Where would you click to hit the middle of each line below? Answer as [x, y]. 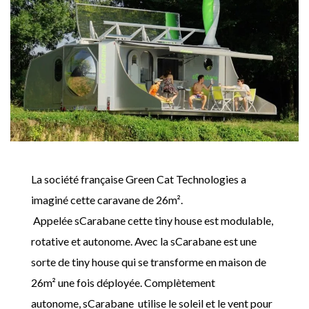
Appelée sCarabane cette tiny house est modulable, [152, 221]
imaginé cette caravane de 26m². [107, 200]
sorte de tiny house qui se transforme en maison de [149, 262]
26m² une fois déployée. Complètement [123, 283]
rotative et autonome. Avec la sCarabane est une [144, 241]
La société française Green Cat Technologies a [139, 179]
